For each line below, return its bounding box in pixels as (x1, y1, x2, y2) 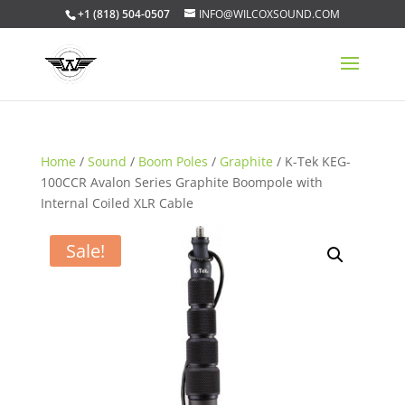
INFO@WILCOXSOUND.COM (198, 6, 340, 22)
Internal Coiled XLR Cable (40, 194, 193, 212)
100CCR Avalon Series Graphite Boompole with (40, 174, 323, 191)
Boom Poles (137, 153, 208, 170)
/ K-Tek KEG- (272, 153, 351, 170)
